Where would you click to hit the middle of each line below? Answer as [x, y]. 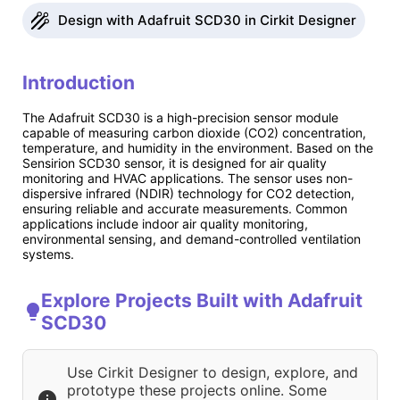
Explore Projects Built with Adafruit [201, 301]
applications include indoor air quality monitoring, [165, 223]
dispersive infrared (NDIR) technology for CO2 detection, [188, 193]
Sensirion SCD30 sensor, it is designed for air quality [175, 162]
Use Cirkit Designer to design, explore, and [212, 373]
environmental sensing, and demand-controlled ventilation [192, 238]
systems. [48, 254]
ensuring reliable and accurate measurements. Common [185, 208]
